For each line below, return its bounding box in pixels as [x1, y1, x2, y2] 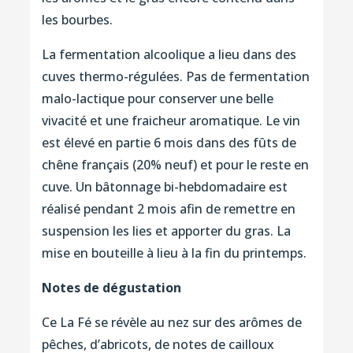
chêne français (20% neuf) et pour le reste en [41, 156, 309, 174]
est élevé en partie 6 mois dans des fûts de [41, 134, 296, 152]
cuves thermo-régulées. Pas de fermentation [41, 68, 310, 86]
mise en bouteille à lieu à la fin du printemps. [41, 244, 307, 262]
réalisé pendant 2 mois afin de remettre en [41, 200, 295, 218]
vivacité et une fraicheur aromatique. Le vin [41, 112, 300, 130]
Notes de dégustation [41, 279, 181, 297]
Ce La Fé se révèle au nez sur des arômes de [41, 314, 302, 332]
